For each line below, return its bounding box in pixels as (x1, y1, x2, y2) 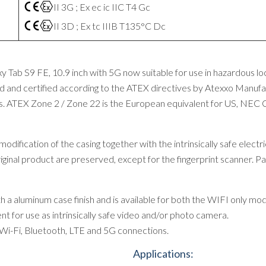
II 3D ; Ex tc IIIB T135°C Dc (53, 20, 166, 31)
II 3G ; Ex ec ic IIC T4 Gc (53, 1, 150, 12)
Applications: (133, 247, 194, 260)
